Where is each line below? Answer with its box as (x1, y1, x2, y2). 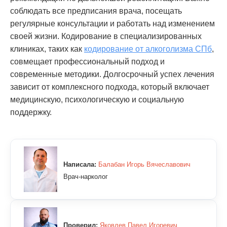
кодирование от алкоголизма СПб (84, 45, 212, 53)
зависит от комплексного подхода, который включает (10, 83, 209, 91)
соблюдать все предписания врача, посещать (10, 7, 182, 15)
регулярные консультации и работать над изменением (10, 19, 215, 28)
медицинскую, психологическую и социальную (10, 95, 184, 104)
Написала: (63, 160, 96, 168)
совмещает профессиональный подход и (10, 57, 165, 66)
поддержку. (10, 108, 52, 117)
